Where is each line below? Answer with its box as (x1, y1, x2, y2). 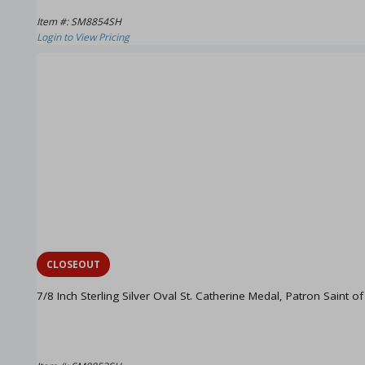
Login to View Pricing (37, 29, 130, 44)
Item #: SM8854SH (37, 14, 121, 29)
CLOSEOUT (46, 257, 100, 272)
